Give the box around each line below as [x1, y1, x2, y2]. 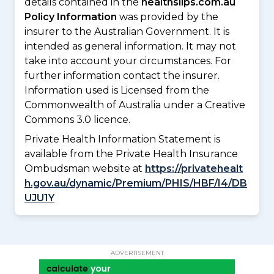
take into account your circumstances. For [24, 54, 231, 67]
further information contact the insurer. [24, 69, 220, 81]
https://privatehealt [145, 162, 243, 174]
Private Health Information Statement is [24, 133, 220, 145]
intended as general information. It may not [24, 40, 236, 52]
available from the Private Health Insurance [24, 147, 238, 160]
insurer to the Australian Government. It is [24, 25, 229, 37]
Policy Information [24, 10, 117, 23]
